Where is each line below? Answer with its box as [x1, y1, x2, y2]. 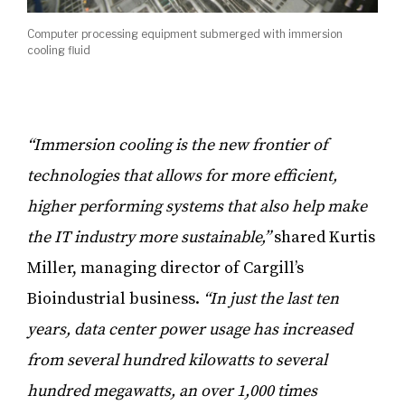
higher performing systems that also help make [27, 196, 367, 218]
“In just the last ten [203, 288, 339, 310]
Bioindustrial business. [27, 288, 203, 310]
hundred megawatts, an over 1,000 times [27, 381, 317, 402]
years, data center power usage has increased [27, 319, 353, 341]
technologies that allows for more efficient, [27, 165, 337, 187]
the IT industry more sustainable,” [27, 227, 270, 249]
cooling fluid [27, 43, 90, 58]
